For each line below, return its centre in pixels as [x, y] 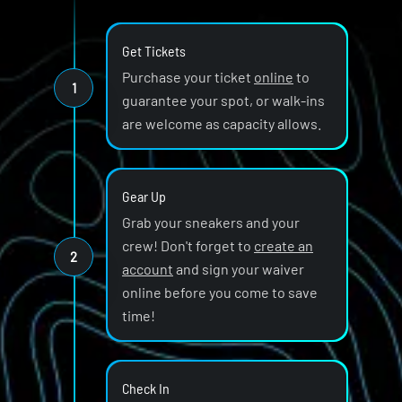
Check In [146, 388]
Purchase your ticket [188, 77]
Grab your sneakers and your [211, 222]
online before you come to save [220, 292]
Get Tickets [154, 51]
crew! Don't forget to [188, 245]
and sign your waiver [239, 269]
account [148, 269]
